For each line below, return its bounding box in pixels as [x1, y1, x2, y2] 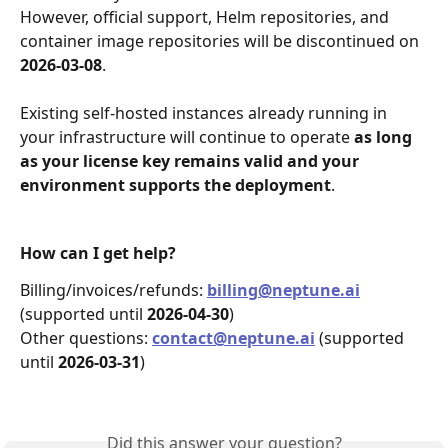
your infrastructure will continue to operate [20, 126, 354, 149]
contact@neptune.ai [152, 326, 315, 349]
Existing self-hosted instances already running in [20, 102, 391, 125]
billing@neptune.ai [207, 278, 360, 301]
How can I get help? [20, 242, 176, 265]
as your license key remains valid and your [20, 150, 363, 173]
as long [354, 126, 416, 149]
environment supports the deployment [20, 174, 331, 197]
